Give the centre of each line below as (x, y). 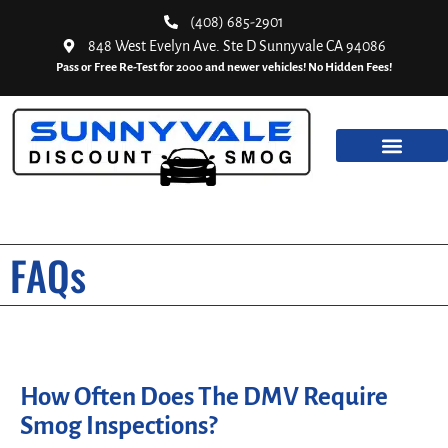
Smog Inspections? (118, 425)
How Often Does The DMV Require (204, 396)
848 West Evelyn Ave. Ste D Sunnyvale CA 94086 (237, 46)
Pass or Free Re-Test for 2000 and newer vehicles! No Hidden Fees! (224, 67)
